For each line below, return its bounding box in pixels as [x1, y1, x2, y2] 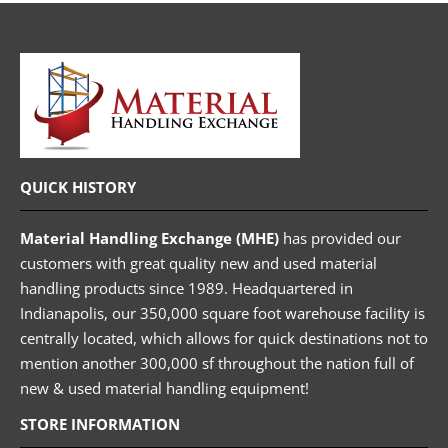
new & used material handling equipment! [20, 378, 309, 399]
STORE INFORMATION [20, 413, 180, 434]
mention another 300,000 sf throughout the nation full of [20, 353, 414, 374]
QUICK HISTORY [20, 177, 136, 198]
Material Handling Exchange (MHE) [20, 228, 279, 249]
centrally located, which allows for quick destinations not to [20, 328, 428, 349]
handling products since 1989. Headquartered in [20, 278, 353, 299]
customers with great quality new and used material [20, 253, 377, 274]
